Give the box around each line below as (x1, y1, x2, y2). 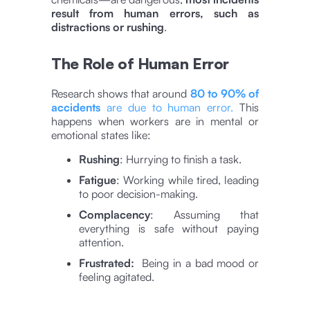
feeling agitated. (79, 269, 154, 284)
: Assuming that (150, 207, 259, 221)
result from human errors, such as (51, 6, 259, 20)
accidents (51, 100, 100, 114)
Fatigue (79, 172, 116, 187)
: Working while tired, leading (116, 172, 259, 187)
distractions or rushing (51, 19, 164, 34)
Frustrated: (79, 255, 134, 270)
